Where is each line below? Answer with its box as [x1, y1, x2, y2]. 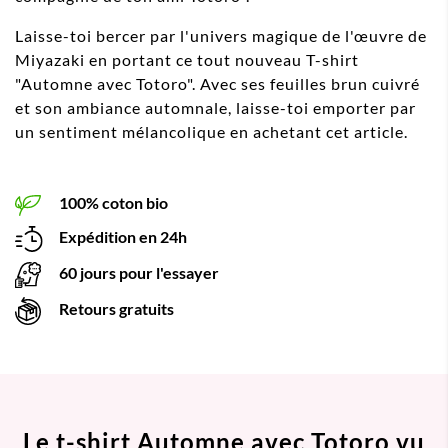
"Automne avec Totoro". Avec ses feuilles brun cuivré [15, 74, 420, 94]
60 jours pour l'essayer [56, 262, 219, 282]
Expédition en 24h [56, 226, 188, 246]
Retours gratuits [56, 298, 174, 318]
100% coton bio [56, 193, 168, 213]
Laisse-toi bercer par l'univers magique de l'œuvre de [15, 26, 427, 46]
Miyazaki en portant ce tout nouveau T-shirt [15, 50, 359, 70]
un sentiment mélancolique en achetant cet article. [15, 122, 408, 142]
